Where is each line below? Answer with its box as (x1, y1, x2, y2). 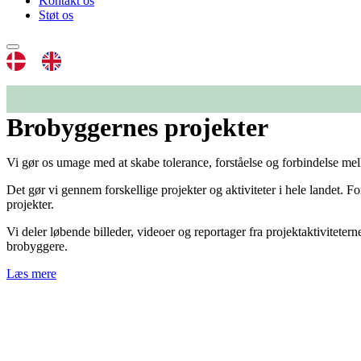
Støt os (39, 8, 73, 22)
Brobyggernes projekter (6, 113, 268, 142)
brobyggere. (6, 239, 68, 253)
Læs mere (6, 267, 56, 280)
